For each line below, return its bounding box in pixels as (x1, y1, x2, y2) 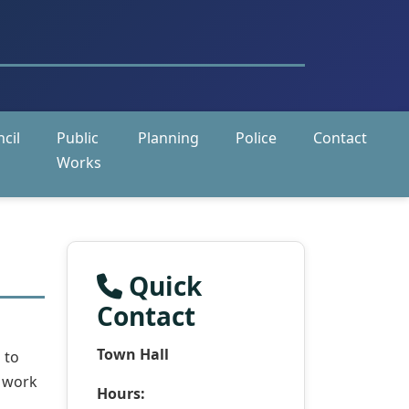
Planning (138, 128, 199, 148)
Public (57, 128, 99, 148)
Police (236, 128, 277, 148)
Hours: (97, 383, 145, 404)
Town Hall (97, 344, 169, 364)
